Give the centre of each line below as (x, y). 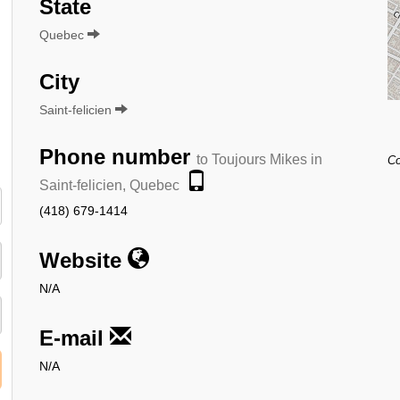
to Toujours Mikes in (259, 159)
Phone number (118, 156)
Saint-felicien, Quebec (109, 185)
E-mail (75, 337)
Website (83, 260)
